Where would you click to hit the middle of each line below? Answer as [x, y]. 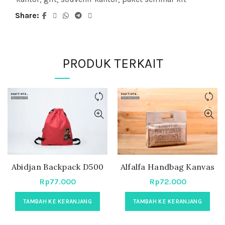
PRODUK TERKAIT [113, 64]
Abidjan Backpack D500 [58, 166]
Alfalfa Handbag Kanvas [167, 167]
